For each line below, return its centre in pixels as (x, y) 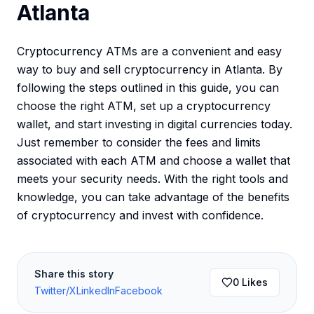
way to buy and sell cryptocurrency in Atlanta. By (150, 70)
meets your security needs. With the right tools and (152, 179)
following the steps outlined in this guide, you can (148, 88)
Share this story (74, 274)
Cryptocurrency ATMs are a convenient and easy (149, 52)
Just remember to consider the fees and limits (139, 143)
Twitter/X (55, 291)
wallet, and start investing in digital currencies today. (155, 124)
